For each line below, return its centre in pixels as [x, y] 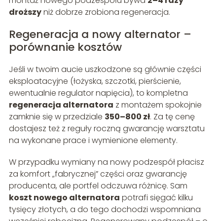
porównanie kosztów [65, 47]
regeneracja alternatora [61, 105]
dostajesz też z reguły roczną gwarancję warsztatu [107, 128]
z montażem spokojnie [157, 105]
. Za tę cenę [172, 116]
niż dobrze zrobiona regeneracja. [106, 12]
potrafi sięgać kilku [156, 197]
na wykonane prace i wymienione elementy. [93, 140]
